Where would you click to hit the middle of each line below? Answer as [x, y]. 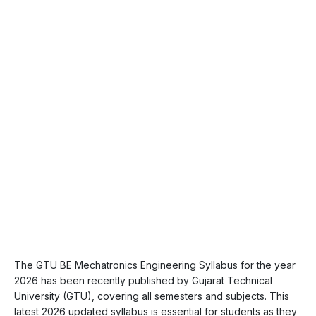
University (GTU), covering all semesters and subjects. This [152, 296]
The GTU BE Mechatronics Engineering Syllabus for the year [155, 265]
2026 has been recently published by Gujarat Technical [143, 280]
